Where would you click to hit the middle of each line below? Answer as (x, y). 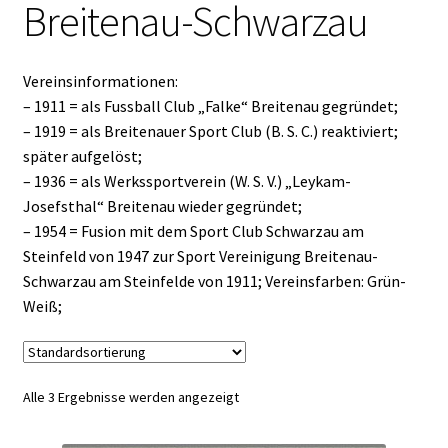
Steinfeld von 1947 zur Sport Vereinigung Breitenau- (200, 255)
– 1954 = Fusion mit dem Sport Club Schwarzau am (193, 230)
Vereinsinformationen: (100, 80)
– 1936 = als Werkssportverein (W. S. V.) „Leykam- (186, 180)
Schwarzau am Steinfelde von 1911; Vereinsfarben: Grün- (214, 280)
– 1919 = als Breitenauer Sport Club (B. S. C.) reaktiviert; (210, 130)
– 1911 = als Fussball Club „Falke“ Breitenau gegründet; (210, 105)
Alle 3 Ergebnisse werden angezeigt (130, 396)
